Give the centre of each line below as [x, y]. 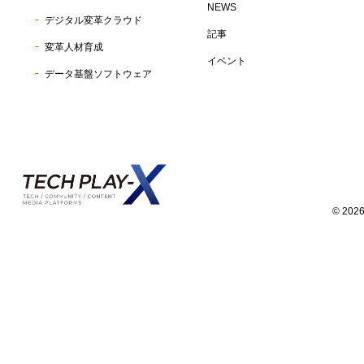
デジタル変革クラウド [94, 20]
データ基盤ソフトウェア [99, 74]
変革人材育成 [74, 47]
